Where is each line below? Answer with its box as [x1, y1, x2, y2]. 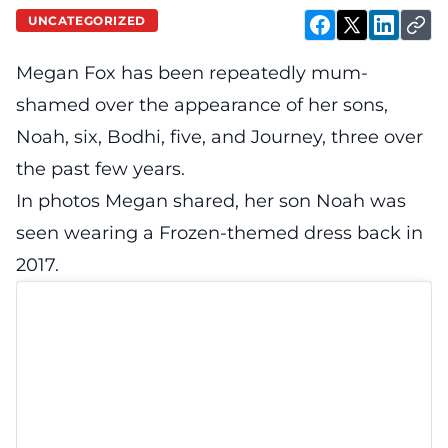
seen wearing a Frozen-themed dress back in [16, 222, 423, 244]
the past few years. [16, 158, 185, 180]
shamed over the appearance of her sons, [16, 94, 388, 116]
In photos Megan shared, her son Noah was [16, 190, 406, 212]
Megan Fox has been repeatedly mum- [16, 62, 368, 84]
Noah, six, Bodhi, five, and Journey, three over [16, 126, 423, 148]
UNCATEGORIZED [28, 12, 146, 28]
